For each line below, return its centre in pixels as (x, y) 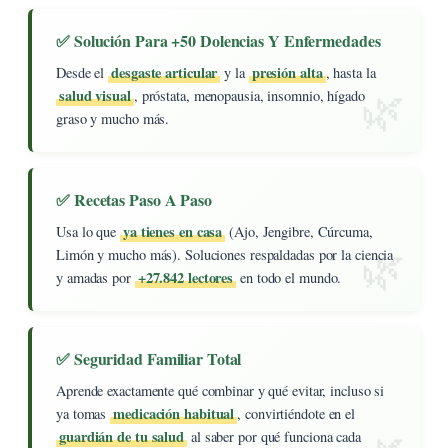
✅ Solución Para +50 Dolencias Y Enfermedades (218, 40)
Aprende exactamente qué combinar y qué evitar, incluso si (220, 390)
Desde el (82, 72)
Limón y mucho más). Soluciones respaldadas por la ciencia (225, 254)
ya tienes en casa (172, 231)
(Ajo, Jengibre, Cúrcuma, (299, 231)
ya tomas (83, 413)
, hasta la (350, 72)
